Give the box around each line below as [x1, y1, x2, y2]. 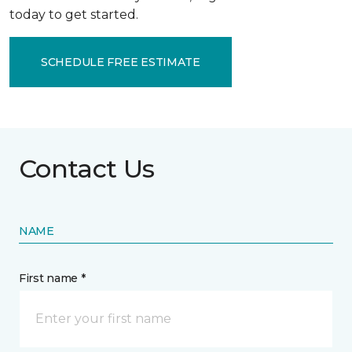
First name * [19, 271, 86, 285]
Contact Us [19, 153, 155, 184]
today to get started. [9, 7, 138, 22]
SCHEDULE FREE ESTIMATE [41, 54, 200, 69]
